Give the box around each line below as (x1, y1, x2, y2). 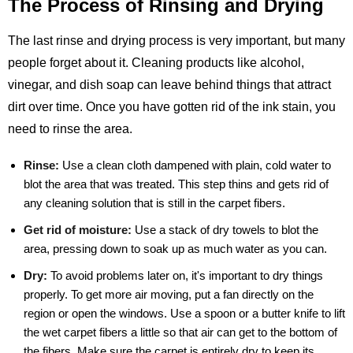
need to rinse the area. (8, 122, 132, 136)
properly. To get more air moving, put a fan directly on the (24, 288, 314, 302)
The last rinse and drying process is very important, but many (8, 34, 345, 48)
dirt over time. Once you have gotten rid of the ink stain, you (8, 100, 336, 114)
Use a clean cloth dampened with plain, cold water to (59, 158, 331, 173)
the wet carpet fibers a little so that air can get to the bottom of (24, 325, 337, 340)
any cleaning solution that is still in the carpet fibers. (24, 196, 285, 210)
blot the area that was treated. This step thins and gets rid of (24, 177, 329, 191)
